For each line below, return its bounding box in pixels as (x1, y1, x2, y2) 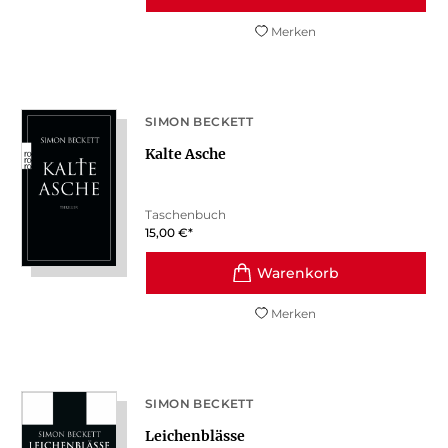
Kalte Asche (144, 145, 226, 164)
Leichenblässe (144, 427, 245, 446)
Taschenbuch (144, 207, 226, 223)
